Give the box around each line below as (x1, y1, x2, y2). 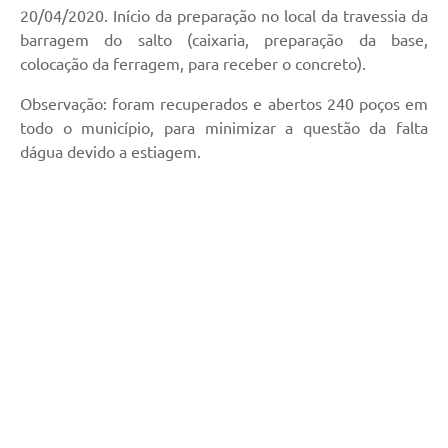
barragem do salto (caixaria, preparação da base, (20, 31, 428, 50)
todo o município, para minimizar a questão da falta (20, 119, 428, 138)
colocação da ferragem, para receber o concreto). (20, 55, 366, 74)
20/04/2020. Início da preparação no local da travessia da (20, 7, 428, 26)
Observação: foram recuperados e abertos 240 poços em (20, 95, 428, 114)
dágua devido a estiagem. (20, 143, 201, 162)
